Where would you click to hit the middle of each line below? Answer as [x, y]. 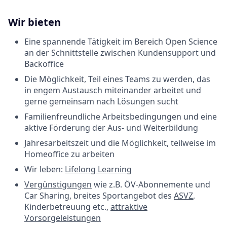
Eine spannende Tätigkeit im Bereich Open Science [121, 42]
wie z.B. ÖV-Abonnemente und [151, 185]
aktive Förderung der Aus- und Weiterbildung [111, 128]
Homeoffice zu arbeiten [69, 154]
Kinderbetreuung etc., [67, 207]
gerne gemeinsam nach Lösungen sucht [101, 102]
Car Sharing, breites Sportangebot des [99, 196]
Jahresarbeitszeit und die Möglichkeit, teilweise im [120, 143]
